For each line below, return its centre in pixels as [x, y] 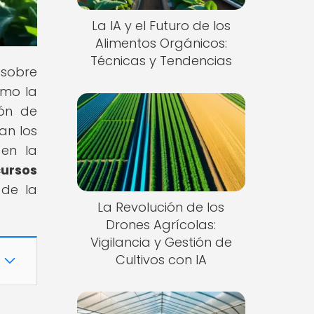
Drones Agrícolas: [161, 224]
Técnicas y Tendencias [161, 61]
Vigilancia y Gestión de [161, 242]
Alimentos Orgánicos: [161, 43]
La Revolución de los [161, 207]
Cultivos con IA [161, 259]
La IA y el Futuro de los [161, 26]
